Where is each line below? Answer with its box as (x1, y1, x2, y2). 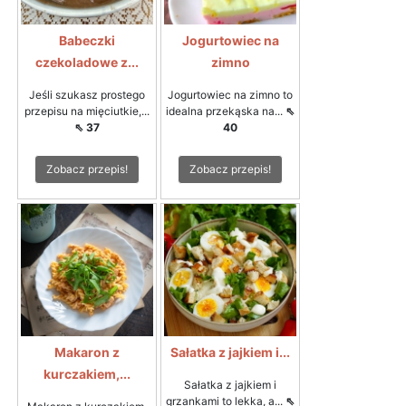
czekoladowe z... (35, 53, 139, 70)
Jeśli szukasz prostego (29, 87, 145, 101)
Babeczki (59, 32, 115, 48)
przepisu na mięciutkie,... (24, 103, 150, 118)
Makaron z (54, 343, 120, 360)
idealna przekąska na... (166, 103, 285, 118)
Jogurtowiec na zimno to (168, 87, 293, 101)
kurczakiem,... (43, 365, 130, 382)
